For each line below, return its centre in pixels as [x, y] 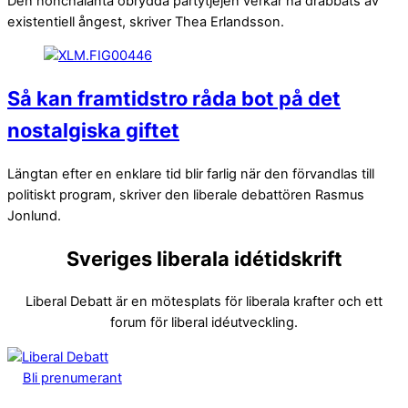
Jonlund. [34, 215]
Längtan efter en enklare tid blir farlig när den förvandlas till [191, 173]
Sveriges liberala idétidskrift [204, 258]
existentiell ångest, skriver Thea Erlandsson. [146, 21]
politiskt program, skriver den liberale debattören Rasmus [186, 194]
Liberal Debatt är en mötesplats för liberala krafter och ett [204, 301]
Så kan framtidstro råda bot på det [174, 99]
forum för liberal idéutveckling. [204, 322]
